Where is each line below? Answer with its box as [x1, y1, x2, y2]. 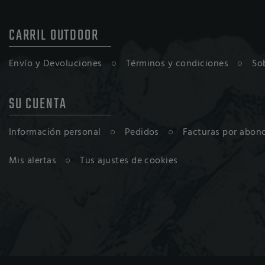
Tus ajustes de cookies [80, 153, 178, 169]
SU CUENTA [8, 93, 67, 115]
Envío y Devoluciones [8, 56, 102, 72]
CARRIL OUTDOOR [8, 24, 99, 47]
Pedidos [124, 124, 159, 140]
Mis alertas [8, 153, 57, 169]
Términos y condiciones [125, 56, 229, 72]
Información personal [8, 124, 101, 140]
